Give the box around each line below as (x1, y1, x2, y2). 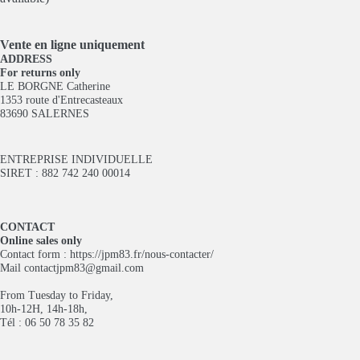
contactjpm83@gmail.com (24, 261, 144, 274)
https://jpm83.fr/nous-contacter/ (70, 247, 214, 260)
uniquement (80, 38, 145, 51)
